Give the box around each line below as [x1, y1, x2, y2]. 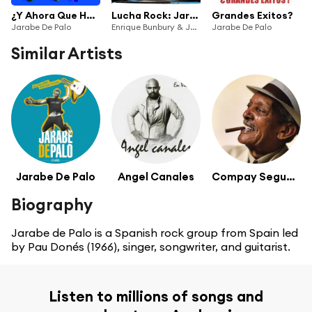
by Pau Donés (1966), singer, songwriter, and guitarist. [11, 240, 290, 254]
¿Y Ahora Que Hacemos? [86, 8, 95, 22]
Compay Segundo [286, 170, 295, 184]
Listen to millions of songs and [49, 287, 263, 306]
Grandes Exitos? [212, 8, 293, 22]
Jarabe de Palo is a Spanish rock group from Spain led [11, 226, 298, 240]
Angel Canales [118, 170, 194, 184]
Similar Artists [11, 42, 123, 63]
